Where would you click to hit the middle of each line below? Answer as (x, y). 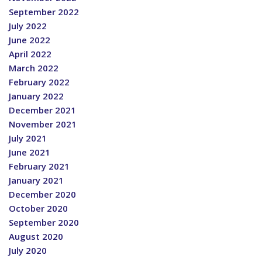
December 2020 (42, 194)
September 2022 (44, 12)
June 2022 (30, 40)
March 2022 (34, 68)
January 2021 (36, 180)
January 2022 (36, 96)
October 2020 (38, 208)
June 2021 (30, 152)
